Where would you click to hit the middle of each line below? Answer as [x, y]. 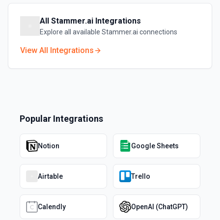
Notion [49, 146]
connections [158, 32]
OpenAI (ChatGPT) [160, 207]
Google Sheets [155, 146]
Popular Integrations [61, 119]
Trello [141, 176]
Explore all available [71, 32]
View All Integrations [57, 50]
